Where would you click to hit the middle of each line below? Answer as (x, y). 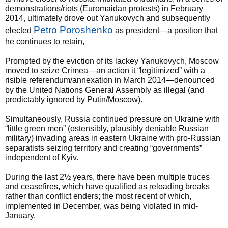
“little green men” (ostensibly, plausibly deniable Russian (107, 129)
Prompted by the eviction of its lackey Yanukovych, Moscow (112, 61)
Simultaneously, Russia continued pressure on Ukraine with (112, 119)
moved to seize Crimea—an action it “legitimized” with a (105, 70)
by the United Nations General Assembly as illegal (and (105, 90)
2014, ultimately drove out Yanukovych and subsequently (108, 18)
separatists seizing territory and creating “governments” (104, 148)
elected (19, 30)
